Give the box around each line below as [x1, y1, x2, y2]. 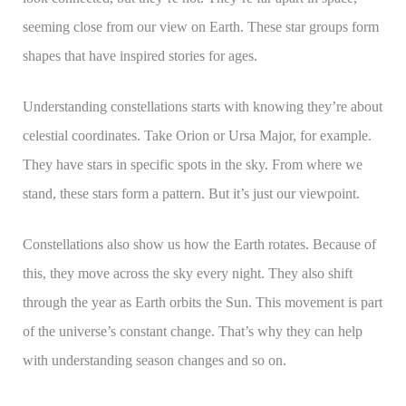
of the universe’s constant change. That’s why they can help [22, 324, 362, 340]
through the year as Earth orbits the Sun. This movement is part [22, 295, 382, 311]
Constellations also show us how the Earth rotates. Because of [22, 237, 376, 253]
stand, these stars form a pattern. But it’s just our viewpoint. [22, 186, 360, 202]
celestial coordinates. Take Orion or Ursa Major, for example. [22, 128, 372, 144]
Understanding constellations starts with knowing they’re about [22, 99, 382, 115]
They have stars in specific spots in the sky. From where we [22, 157, 362, 173]
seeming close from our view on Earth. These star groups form [22, 19, 379, 35]
